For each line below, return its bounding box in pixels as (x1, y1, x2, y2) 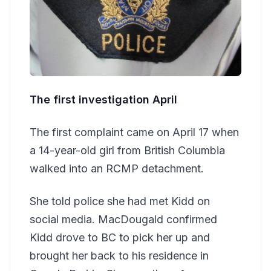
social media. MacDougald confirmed (30, 212, 217, 226)
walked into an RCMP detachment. (30, 162, 204, 175)
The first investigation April (30, 93, 177, 106)
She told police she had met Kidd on (30, 194, 210, 207)
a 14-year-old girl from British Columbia (30, 143, 225, 157)
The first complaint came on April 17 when (30, 125, 239, 139)
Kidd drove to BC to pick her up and (30, 230, 210, 244)
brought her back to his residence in (30, 249, 209, 262)
